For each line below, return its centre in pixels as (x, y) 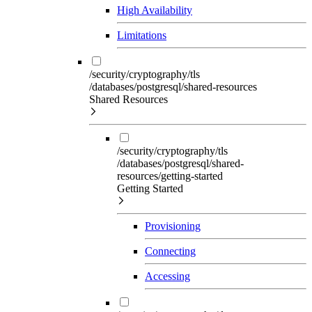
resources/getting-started (170, 175)
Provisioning (173, 226)
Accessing (167, 276)
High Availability (155, 10)
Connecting (170, 251)
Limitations (142, 35)
